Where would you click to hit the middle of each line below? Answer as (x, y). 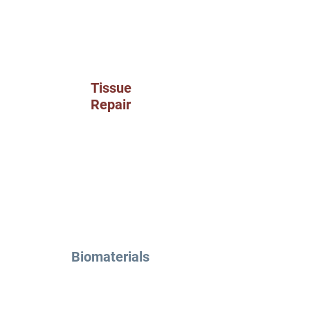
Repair (111, 104)
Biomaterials (110, 257)
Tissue (111, 88)
